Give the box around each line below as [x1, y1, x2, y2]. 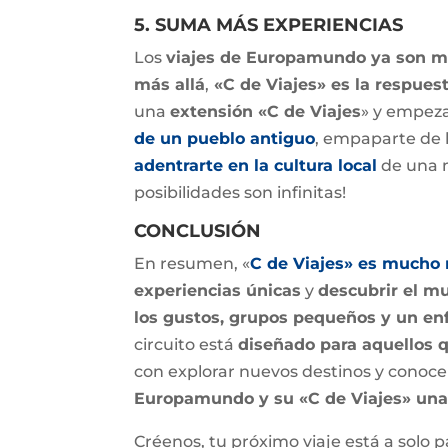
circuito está [134, 335, 239, 355]
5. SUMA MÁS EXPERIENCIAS [134, 14, 404, 37]
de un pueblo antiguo [134, 129, 316, 149]
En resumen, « [134, 254, 251, 274]
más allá [134, 75, 206, 95]
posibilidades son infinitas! [134, 183, 347, 203]
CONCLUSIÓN [134, 220, 262, 243]
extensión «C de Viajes [170, 102, 362, 122]
